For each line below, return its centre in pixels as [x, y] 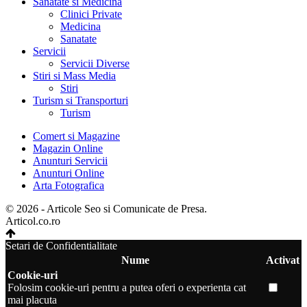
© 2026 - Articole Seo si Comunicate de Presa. [106, 209]
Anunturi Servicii [70, 161]
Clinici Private [91, 14]
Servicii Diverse [95, 64]
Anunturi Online [69, 173]
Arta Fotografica [69, 186]
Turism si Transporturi [81, 101]
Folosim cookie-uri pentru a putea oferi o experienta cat [127, 288]
